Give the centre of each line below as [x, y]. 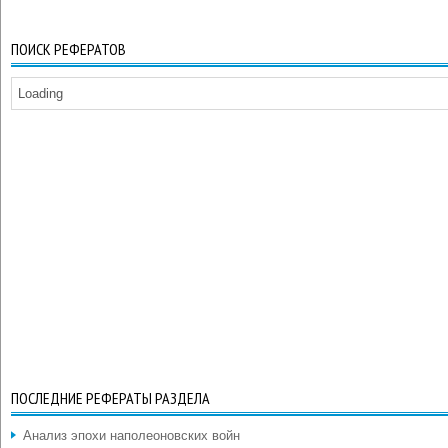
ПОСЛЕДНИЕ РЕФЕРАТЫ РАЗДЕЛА [110, 398]
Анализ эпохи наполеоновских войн [131, 435]
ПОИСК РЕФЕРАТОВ [68, 49]
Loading [40, 93]
